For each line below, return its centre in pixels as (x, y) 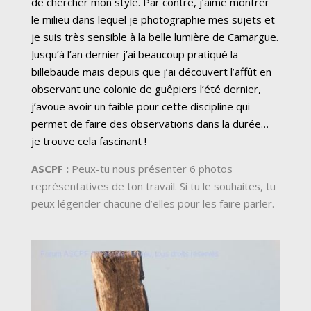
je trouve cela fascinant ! (89, 141)
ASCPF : (50, 168)
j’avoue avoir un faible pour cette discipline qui (141, 106)
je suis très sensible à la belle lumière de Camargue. (155, 36)
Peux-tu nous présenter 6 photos (151, 168)
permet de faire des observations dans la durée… (150, 123)
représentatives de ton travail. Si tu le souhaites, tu (153, 186)
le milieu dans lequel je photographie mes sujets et (153, 19)
